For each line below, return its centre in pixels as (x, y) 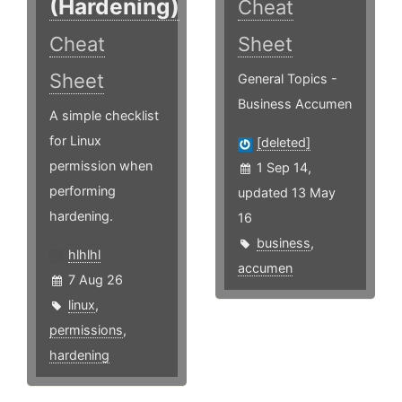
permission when (101, 166)
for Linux (75, 141)
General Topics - (288, 79)
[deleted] (284, 143)
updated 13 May (287, 193)
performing (83, 191)
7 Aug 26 (96, 280)
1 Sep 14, (284, 168)
